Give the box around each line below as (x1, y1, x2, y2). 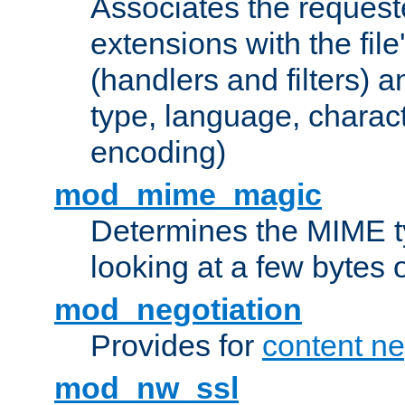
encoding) (90, 135, 226, 170)
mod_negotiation (54, 292, 302, 327)
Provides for (90, 328, 262, 363)
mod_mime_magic (54, 177, 322, 212)
